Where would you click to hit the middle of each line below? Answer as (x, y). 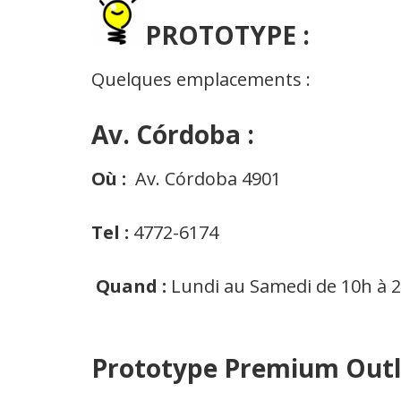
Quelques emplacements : (201, 80)
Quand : (131, 286)
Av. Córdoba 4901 (208, 179)
